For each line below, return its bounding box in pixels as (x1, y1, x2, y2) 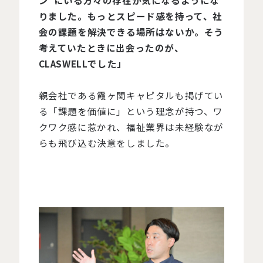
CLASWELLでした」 (38, 57, 127, 70)
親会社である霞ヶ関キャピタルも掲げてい (38, 89, 224, 102)
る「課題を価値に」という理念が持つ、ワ (38, 104, 223, 118)
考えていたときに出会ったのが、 (38, 41, 184, 55)
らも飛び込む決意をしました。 (38, 136, 175, 150)
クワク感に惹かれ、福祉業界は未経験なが (38, 120, 224, 134)
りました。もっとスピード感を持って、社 (38, 9, 222, 23)
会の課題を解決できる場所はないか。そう (38, 25, 224, 39)
